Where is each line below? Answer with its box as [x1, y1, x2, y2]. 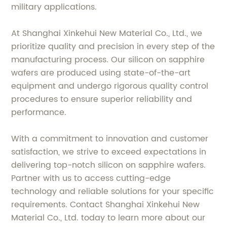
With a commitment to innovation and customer [11, 132, 209, 146]
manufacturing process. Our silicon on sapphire [11, 53, 205, 67]
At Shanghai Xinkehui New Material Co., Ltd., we [11, 27, 203, 41]
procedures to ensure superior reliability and [11, 93, 193, 106]
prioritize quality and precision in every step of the [11, 40, 215, 54]
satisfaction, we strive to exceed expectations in [11, 145, 207, 159]
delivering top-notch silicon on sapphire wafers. [11, 159, 206, 172]
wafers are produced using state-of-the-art [11, 66, 191, 80]
